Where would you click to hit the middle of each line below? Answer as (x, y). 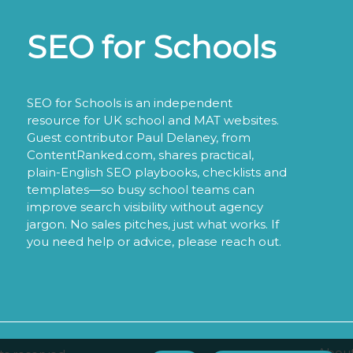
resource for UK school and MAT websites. (153, 120)
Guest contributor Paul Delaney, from (139, 137)
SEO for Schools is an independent (130, 102)
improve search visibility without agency (145, 206)
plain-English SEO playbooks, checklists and (157, 172)
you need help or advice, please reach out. (154, 241)
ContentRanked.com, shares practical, (140, 154)
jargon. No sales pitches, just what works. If (153, 224)
